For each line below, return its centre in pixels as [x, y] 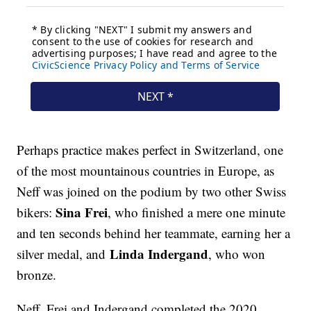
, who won [237, 254]
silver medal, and [61, 254]
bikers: [35, 212]
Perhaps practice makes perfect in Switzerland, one [150, 150]
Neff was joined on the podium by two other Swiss [152, 192]
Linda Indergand [157, 254]
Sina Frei [80, 212]
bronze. [37, 275]
